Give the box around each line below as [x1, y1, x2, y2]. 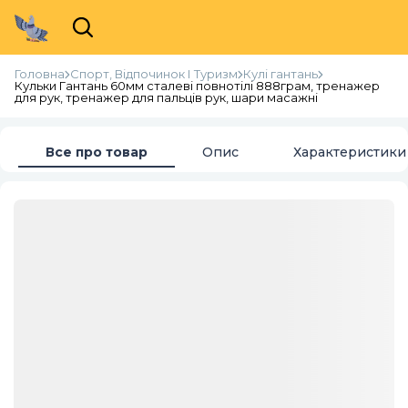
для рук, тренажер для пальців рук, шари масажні [15, 90, 318, 105]
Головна [15, 66, 65, 81]
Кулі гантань [243, 66, 318, 81]
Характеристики [293, 144, 406, 160]
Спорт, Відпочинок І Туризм [70, 66, 238, 81]
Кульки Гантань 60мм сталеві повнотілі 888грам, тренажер [15, 78, 380, 93]
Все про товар [46, 144, 148, 160]
